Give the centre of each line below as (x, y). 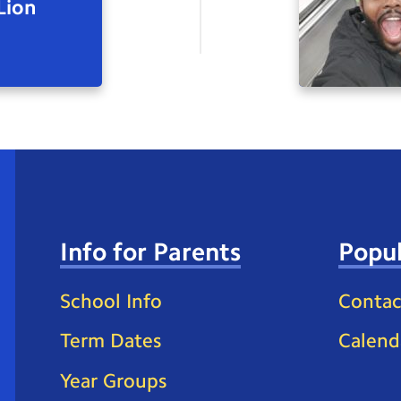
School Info (111, 301)
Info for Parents (150, 252)
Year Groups (113, 380)
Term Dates (110, 341)
